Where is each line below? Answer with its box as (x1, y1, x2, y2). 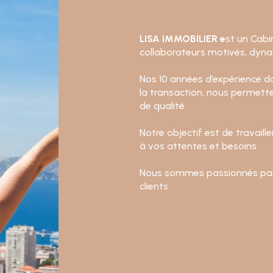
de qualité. (140, 99, 187, 112)
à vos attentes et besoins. (140, 140, 259, 152)
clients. (140, 180, 171, 192)
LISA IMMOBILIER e (140, 32, 226, 44)
